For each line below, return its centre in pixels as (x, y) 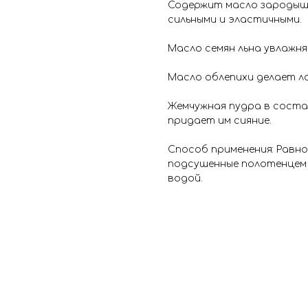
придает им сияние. (220, 121)
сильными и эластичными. (235, 20)
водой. (185, 179)
